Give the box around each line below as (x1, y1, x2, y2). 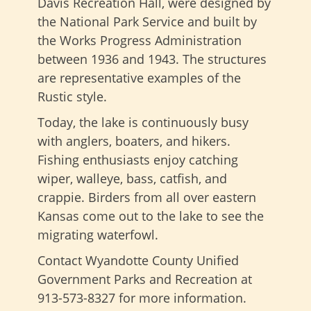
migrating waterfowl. (37, 226, 158, 243)
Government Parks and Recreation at (37, 270, 252, 287)
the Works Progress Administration (37, 31, 242, 49)
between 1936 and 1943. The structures (37, 50, 267, 67)
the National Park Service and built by (37, 12, 257, 30)
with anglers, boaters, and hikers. (37, 132, 230, 149)
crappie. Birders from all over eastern (37, 188, 256, 205)
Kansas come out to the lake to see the (37, 207, 264, 224)
